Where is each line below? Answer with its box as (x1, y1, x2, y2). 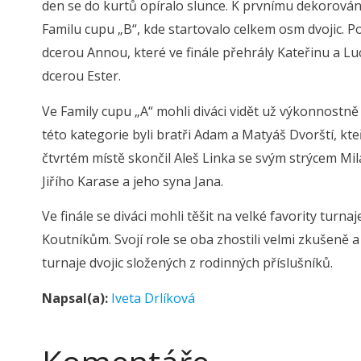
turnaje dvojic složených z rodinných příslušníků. (42, 254, 336, 272)
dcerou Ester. (42, 67, 121, 85)
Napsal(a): (42, 288, 108, 307)
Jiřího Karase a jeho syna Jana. (42, 172, 223, 190)
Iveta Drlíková (111, 288, 195, 307)
